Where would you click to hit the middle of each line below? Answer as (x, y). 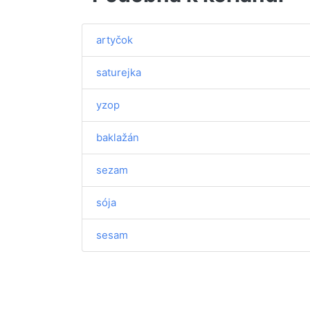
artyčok (115, 40)
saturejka (119, 72)
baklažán (118, 137)
